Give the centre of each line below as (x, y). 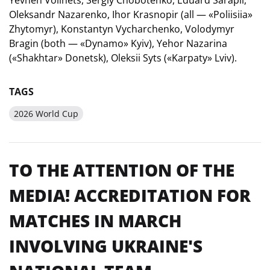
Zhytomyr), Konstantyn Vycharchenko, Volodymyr (122, 29)
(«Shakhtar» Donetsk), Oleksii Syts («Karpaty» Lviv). (123, 58)
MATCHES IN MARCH (95, 220)
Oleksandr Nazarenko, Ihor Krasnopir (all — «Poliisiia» (131, 14)
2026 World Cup (46, 113)
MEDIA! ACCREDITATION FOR (130, 195)
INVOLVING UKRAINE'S (106, 246)
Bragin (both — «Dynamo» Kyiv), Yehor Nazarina (118, 43)
